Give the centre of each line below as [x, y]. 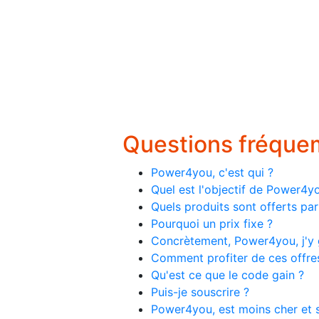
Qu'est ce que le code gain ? [228, 274]
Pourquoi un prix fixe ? [212, 223]
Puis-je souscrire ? [200, 292]
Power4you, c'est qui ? [212, 172]
